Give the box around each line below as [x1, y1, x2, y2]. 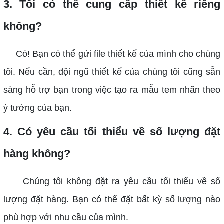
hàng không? [3, 147, 70, 160]
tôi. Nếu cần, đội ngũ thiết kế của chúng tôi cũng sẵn [3, 67, 221, 77]
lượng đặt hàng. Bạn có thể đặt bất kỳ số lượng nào [3, 194, 221, 205]
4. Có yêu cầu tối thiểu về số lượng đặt [3, 125, 221, 138]
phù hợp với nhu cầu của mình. [3, 212, 128, 223]
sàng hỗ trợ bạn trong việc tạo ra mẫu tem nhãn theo [3, 85, 221, 95]
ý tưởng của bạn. [3, 103, 72, 113]
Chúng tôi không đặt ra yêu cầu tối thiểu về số [3, 176, 221, 187]
